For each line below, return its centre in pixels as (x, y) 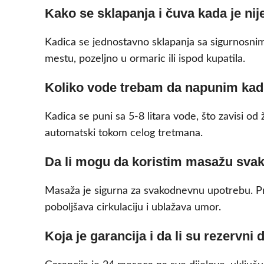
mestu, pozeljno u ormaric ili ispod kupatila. (145, 59)
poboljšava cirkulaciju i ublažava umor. (133, 208)
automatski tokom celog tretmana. (124, 133)
